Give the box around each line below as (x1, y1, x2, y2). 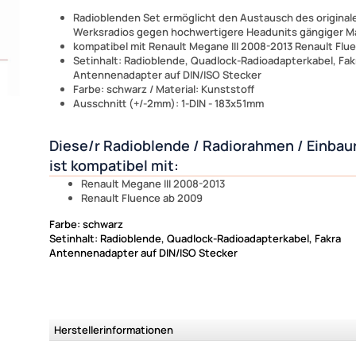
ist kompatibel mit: (49, 155, 179, 175)
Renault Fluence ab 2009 (81, 190, 203, 205)
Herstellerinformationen (54, 322, 173, 337)
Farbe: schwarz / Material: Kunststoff (73, 81, 254, 96)
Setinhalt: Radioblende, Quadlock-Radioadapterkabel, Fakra (49, 230, 341, 246)
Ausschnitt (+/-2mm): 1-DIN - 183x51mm (73, 95, 264, 110)
